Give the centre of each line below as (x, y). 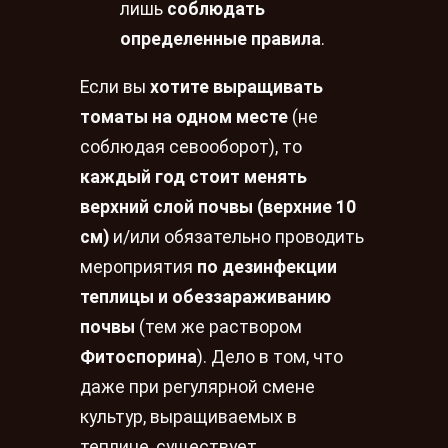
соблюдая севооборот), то (191, 146)
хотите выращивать (236, 86)
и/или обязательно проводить (236, 236)
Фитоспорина (138, 356)
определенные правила (220, 39)
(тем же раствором (218, 326)
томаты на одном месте (184, 116)
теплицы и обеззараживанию (205, 296)
